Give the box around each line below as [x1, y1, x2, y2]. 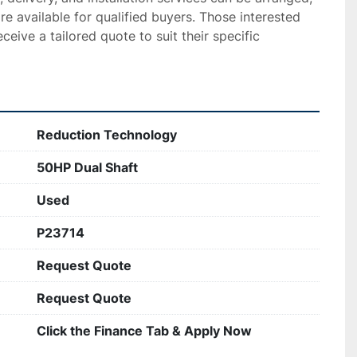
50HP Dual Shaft [37, 159, 138, 175]
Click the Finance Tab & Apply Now [37, 323, 252, 339]
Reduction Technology [37, 127, 177, 143]
